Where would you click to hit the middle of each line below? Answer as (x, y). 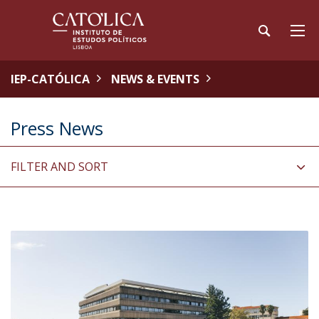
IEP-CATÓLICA (50, 79)
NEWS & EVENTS (155, 79)
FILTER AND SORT (59, 167)
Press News (57, 128)
